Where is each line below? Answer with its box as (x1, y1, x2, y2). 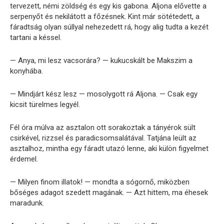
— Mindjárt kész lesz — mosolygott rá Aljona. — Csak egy (10, 89, 197, 98)
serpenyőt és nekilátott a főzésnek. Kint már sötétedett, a (10, 11, 199, 21)
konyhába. (10, 66, 43, 75)
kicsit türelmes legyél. (10, 99, 80, 109)
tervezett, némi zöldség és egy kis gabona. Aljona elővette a (10, 1, 206, 10)
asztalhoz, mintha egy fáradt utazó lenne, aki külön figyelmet (10, 143, 208, 153)
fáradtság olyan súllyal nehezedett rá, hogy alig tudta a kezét (10, 22, 208, 31)
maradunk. (10, 198, 44, 207)
